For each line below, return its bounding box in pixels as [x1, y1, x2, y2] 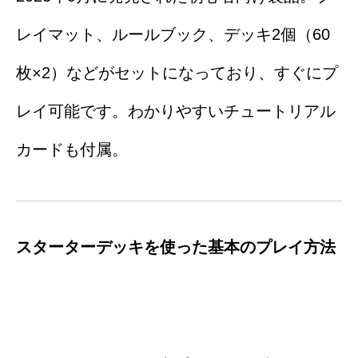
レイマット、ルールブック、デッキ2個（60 [16, 26, 330, 44]
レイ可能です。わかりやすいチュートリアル [16, 102, 336, 121]
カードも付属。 [16, 141, 128, 159]
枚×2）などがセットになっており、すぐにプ [16, 64, 338, 82]
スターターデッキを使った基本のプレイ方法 [16, 238, 336, 257]
